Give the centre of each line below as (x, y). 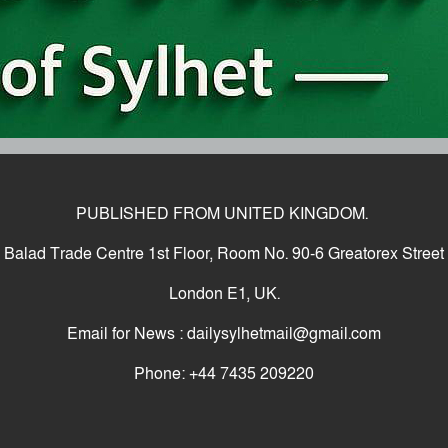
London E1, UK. (224, 294)
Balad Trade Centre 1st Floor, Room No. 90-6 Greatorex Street (224, 254)
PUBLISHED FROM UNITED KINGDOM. (224, 214)
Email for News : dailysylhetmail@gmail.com (224, 334)
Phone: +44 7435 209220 (224, 374)
